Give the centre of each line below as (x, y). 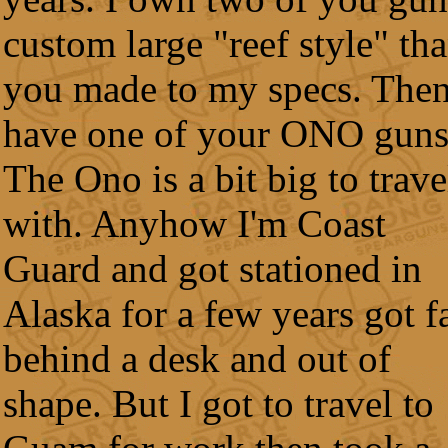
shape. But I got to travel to (218, 403)
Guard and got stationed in (212, 268)
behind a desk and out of (197, 358)
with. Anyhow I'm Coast (194, 223)
